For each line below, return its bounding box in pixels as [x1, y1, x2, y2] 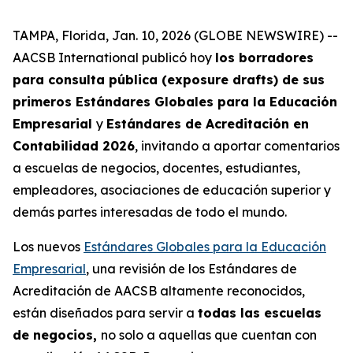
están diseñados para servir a [13, 305, 198, 321]
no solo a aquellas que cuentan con [101, 327, 317, 343]
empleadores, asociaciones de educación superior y [13, 182, 331, 198]
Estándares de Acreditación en [106, 116, 309, 132]
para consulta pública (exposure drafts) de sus [13, 72, 325, 87]
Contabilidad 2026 [13, 138, 135, 154]
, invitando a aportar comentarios [135, 138, 340, 154]
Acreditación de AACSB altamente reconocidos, [13, 283, 305, 299]
